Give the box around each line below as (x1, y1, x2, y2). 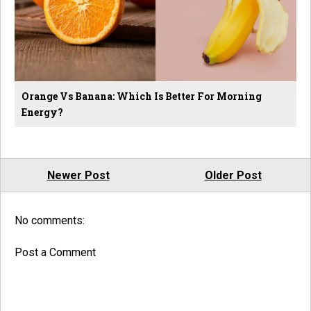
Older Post (204, 168, 262, 182)
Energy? (22, 105, 63, 119)
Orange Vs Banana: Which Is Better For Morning (22, 89, 262, 103)
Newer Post (47, 168, 110, 182)
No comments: (15, 213, 85, 227)
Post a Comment (15, 245, 96, 259)
